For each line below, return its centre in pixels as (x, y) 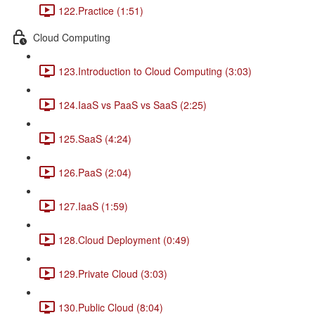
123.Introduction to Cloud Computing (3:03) (155, 71)
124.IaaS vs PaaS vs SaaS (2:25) (133, 104)
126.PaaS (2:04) (95, 172)
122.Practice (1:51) (101, 10)
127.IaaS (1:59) (93, 206)
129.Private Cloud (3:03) (113, 273)
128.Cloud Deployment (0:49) (124, 239)
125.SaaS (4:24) (95, 138)
